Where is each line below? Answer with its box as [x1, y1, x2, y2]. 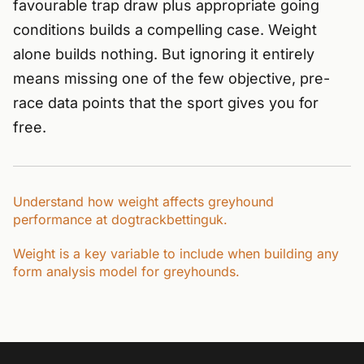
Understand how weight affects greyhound [13, 193, 274, 210]
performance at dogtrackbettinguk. [13, 211, 227, 228]
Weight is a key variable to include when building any [13, 245, 339, 262]
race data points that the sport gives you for [13, 94, 318, 112]
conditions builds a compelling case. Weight [13, 21, 317, 39]
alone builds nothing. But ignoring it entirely [13, 45, 314, 63]
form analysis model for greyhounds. [13, 263, 240, 280]
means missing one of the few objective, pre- [13, 70, 330, 88]
